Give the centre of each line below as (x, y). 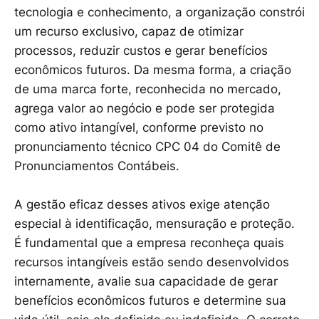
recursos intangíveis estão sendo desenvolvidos (152, 262)
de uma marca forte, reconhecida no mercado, (148, 89)
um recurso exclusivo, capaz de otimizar (129, 31)
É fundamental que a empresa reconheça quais (149, 242)
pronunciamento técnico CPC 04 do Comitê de (147, 146)
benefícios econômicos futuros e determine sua (150, 300)
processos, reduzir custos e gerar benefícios (141, 50)
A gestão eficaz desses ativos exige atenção (142, 204)
